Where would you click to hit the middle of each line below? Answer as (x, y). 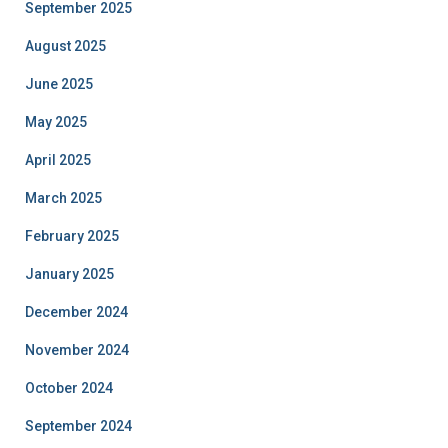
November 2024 (77, 349)
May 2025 (56, 121)
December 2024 (76, 311)
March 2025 (63, 197)
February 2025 (72, 235)
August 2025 (65, 45)
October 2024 (69, 387)
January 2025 (69, 273)
